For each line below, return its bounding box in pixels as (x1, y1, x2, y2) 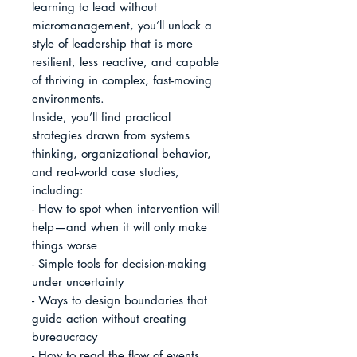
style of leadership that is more (32, 36, 193, 52)
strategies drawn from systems (32, 127, 190, 143)
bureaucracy (32, 329, 97, 345)
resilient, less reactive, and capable (32, 54, 219, 70)
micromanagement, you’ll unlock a (32, 18, 212, 33)
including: (32, 182, 84, 198)
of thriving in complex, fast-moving (32, 73, 212, 88)
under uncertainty (32, 274, 124, 290)
